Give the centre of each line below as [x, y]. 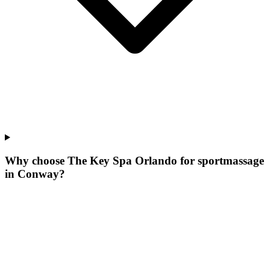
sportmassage [231, 160]
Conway [38, 174]
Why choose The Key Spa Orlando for [101, 160]
